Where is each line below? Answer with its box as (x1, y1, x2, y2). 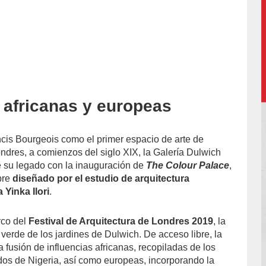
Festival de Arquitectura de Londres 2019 (28, 216, 214, 227)
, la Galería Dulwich (138, 147, 221, 158)
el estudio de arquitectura (75, 173, 190, 184)
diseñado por (12, 173, 75, 184)
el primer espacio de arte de (87, 134, 204, 145)
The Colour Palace (146, 160, 230, 171)
